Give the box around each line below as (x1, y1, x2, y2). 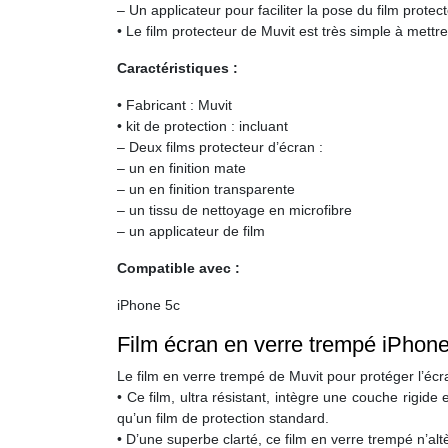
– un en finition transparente (117, 181, 295, 197)
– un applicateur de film (117, 223, 265, 239)
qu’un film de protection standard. (117, 410, 329, 426)
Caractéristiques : (117, 60, 238, 76)
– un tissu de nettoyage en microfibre (117, 202, 352, 218)
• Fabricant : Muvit (117, 97, 232, 113)
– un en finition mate (117, 160, 246, 176)
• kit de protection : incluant (117, 118, 288, 134)
